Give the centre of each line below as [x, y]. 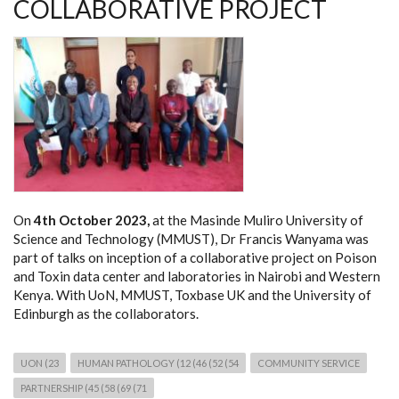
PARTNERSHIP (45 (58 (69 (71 [84, 387]
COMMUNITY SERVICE [309, 362]
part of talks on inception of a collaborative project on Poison [195, 257]
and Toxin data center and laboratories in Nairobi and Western [197, 276]
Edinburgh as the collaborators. [106, 313]
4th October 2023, [92, 220]
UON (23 [40, 362]
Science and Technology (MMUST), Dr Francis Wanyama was [191, 238]
